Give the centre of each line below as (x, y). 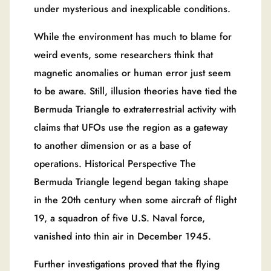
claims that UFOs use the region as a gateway (131, 127)
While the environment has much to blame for (133, 36)
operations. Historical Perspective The (115, 163)
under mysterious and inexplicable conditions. (132, 8)
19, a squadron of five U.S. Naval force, (119, 218)
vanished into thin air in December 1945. (122, 236)
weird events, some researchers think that (123, 54)
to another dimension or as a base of (113, 145)
